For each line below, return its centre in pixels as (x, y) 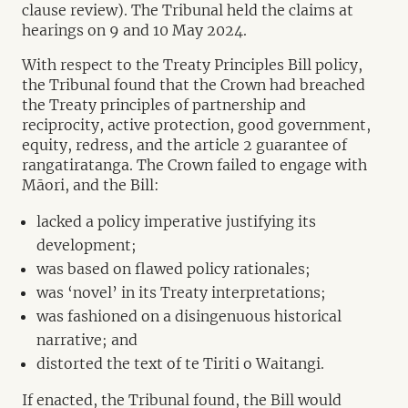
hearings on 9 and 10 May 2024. (134, 30)
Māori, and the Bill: (91, 185)
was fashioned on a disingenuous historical (189, 316)
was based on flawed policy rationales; (173, 269)
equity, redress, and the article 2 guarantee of (184, 145)
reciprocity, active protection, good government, (196, 125)
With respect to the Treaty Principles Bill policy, (192, 65)
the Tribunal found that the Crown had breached (194, 85)
